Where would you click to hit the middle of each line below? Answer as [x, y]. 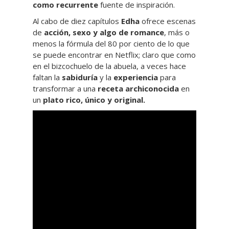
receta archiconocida [138, 88]
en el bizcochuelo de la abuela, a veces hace [109, 66]
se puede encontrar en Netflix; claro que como [114, 55]
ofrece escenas [168, 21]
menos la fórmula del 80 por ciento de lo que [111, 43]
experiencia [137, 77]
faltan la [47, 77]
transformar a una [65, 88]
